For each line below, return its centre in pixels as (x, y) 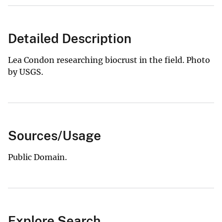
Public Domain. (37, 157)
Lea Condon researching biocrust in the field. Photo (109, 60)
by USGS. (27, 72)
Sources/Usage (55, 135)
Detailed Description (70, 38)
